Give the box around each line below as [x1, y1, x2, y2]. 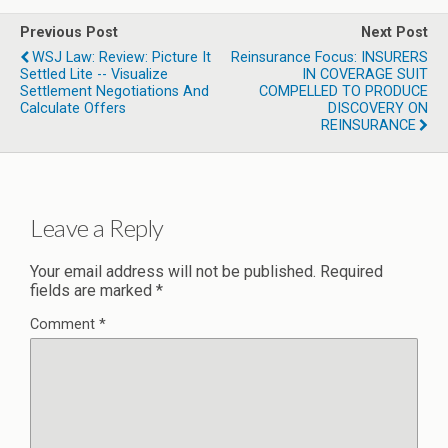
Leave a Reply [30, 212, 164, 242]
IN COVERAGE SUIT [302, 66, 428, 83]
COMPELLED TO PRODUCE [259, 83, 428, 100]
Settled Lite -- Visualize [20, 66, 168, 83]
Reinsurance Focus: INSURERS [231, 49, 428, 66]
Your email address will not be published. [30, 261, 316, 281]
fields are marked [30, 280, 156, 300]
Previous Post [20, 24, 118, 41]
